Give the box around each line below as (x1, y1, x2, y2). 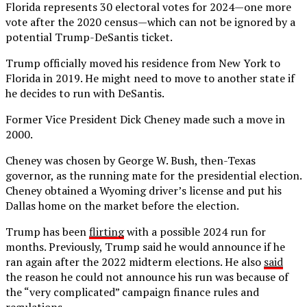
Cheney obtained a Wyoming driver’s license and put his (5, 182, 282, 198)
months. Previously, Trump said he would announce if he (5, 238, 285, 254)
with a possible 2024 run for (124, 223, 266, 239)
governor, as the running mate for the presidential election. (5, 167, 302, 183)
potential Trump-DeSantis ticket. (5, 29, 173, 45)
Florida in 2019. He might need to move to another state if (5, 70, 295, 86)
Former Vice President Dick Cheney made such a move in (5, 111, 285, 127)
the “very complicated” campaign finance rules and (5, 284, 259, 299)
